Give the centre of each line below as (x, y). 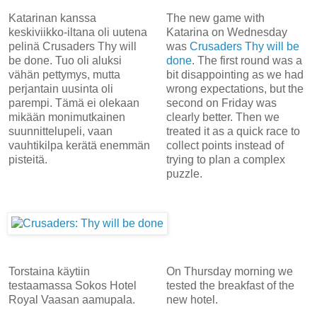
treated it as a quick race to (233, 131)
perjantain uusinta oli (61, 88)
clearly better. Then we (223, 117)
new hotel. (193, 299)
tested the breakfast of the (230, 285)
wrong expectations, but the (235, 88)
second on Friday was (221, 103)
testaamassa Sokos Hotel (73, 285)
